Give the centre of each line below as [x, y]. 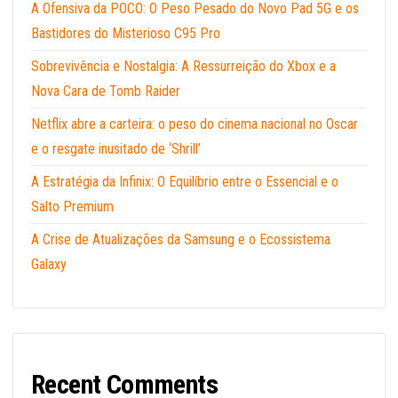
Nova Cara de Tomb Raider [106, 91]
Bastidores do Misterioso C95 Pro [126, 33]
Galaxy [49, 264]
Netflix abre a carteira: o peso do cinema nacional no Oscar [195, 124]
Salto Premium [72, 207]
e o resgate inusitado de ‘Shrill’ [116, 149]
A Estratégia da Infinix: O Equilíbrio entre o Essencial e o [185, 182]
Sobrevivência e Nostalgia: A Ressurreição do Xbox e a [183, 66]
